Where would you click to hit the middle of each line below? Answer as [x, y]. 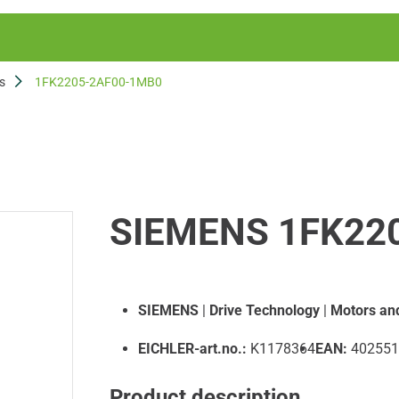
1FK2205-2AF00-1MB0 [98, 82]
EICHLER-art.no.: [192, 349]
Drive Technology [264, 310]
